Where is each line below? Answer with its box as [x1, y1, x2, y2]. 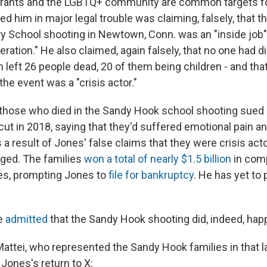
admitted [5, 213, 48, 226]
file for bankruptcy [108, 169, 194, 182]
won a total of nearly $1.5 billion [84, 153, 231, 166]
